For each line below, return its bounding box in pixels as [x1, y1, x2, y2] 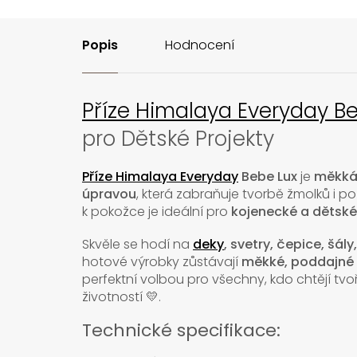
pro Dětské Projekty [82, 124, 274, 154]
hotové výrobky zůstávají [82, 253, 241, 272]
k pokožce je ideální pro [82, 202, 231, 222]
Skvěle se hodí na [82, 235, 193, 254]
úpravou [82, 185, 136, 204]
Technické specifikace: [82, 318, 280, 343]
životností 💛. [82, 288, 161, 307]
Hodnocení [165, 36, 234, 55]
